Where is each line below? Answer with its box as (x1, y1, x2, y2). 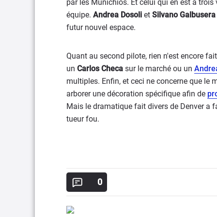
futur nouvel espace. (66, 23, 136, 32)
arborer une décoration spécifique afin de (66, 89, 207, 99)
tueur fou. (66, 114, 99, 124)
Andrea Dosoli (93, 10, 142, 20)
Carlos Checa (77, 64, 123, 74)
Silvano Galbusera (152, 10, 216, 20)
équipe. (66, 10, 93, 20)
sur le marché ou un (123, 64, 194, 74)
